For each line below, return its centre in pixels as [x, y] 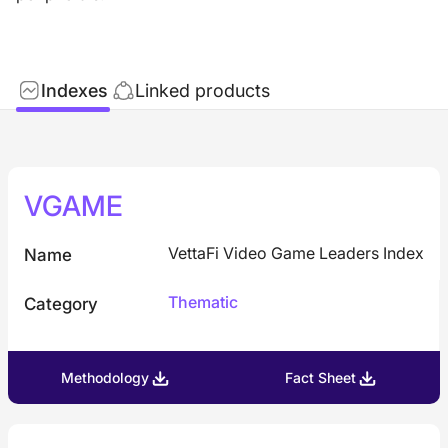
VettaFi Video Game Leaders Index [296, 253]
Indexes [74, 90]
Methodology [104, 377]
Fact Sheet [320, 377]
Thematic [202, 302]
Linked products [202, 90]
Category [61, 304]
